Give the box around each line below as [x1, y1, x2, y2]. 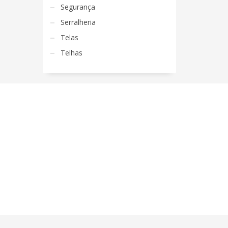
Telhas [60, 48, 82, 58]
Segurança [60, 2, 95, 12]
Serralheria [60, 17, 96, 27]
